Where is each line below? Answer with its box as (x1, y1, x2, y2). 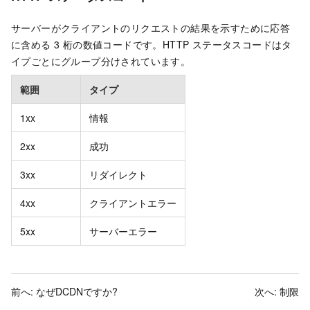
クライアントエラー (89, 196, 176, 210)
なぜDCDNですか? (36, 284, 118, 299)
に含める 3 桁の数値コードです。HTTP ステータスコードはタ (11, 37, 292, 52)
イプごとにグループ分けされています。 (11, 54, 191, 69)
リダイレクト (89, 167, 147, 182)
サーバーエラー (89, 224, 157, 239)
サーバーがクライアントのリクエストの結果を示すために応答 (11, 21, 291, 35)
